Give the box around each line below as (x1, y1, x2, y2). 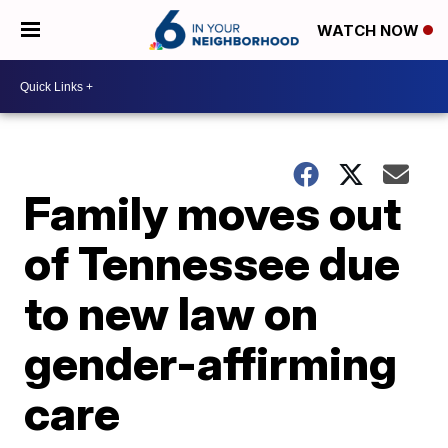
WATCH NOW (317, 21, 423, 41)
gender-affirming (24, 335, 398, 391)
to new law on (24, 285, 319, 341)
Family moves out (24, 185, 402, 241)
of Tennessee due (24, 235, 401, 291)
